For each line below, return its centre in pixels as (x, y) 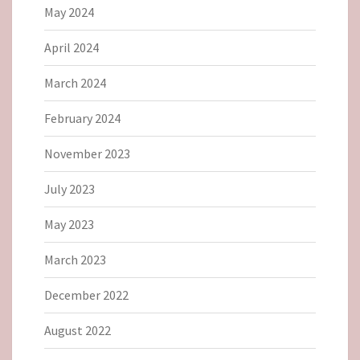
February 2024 (82, 118)
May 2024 (69, 12)
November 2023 (87, 153)
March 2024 (75, 82)
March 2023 (75, 259)
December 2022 (86, 295)
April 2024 (72, 47)
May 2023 (69, 224)
